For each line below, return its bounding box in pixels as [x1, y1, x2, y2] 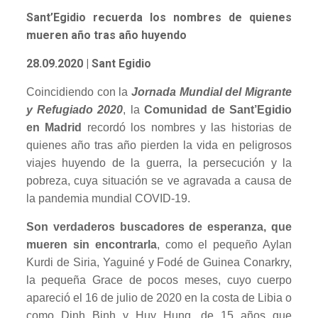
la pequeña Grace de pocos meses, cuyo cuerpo [26, 274, 292, 287]
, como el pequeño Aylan [156, 238, 292, 251]
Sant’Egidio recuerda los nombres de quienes [26, 11, 292, 25]
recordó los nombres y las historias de [82, 121, 292, 134]
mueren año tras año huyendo [26, 28, 187, 43]
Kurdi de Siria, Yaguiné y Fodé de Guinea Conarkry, [26, 256, 292, 269]
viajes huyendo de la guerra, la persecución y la [26, 157, 292, 170]
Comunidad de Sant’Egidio [139, 104, 292, 116]
